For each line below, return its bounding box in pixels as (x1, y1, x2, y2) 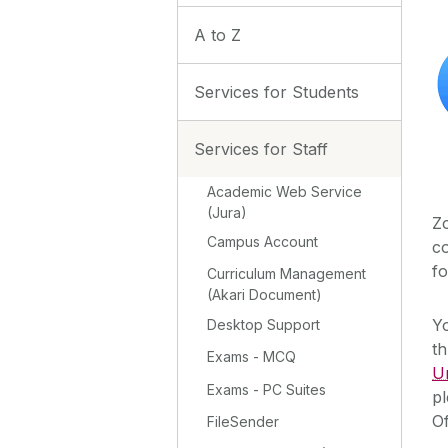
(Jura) (207, 203, 248, 221)
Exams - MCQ (207, 348, 297, 366)
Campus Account (207, 233, 319, 251)
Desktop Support (207, 315, 321, 333)
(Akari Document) (207, 286, 323, 304)
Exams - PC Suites (207, 380, 327, 398)
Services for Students (194, 81, 359, 102)
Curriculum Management (207, 265, 367, 283)
